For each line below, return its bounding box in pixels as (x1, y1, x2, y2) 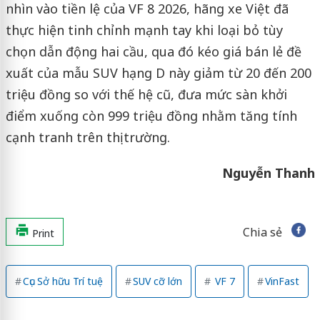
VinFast (264, 274, 299, 289)
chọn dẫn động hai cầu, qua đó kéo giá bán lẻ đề (5, 43, 301, 61)
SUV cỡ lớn (132, 274, 182, 289)
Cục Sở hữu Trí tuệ (22, 274, 103, 289)
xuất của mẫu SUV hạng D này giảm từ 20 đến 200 (5, 64, 311, 82)
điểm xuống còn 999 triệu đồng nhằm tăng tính (5, 107, 297, 125)
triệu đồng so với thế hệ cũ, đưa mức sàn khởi (5, 86, 287, 104)
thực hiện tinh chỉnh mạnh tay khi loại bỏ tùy (5, 21, 283, 39)
